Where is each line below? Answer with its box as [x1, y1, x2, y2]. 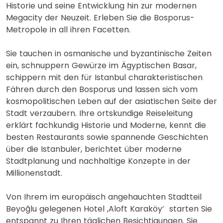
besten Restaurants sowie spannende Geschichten [6, 131, 208, 143]
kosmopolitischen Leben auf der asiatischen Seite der [6, 95, 217, 107]
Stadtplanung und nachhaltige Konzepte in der [6, 155, 191, 167]
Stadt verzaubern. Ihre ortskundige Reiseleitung [6, 107, 193, 119]
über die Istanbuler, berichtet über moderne [6, 143, 182, 155]
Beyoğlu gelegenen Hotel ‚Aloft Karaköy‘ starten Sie [6, 203, 212, 215]
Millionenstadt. [6, 167, 62, 179]
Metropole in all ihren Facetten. [6, 23, 130, 35]
